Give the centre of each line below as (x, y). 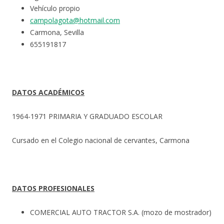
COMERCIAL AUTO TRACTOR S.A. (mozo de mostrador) (121, 212)
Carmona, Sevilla (57, 32)
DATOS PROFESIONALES (53, 188)
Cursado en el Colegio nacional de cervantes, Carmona (101, 140)
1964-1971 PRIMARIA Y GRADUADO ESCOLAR (87, 116)
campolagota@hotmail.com (75, 20)
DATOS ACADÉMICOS (48, 92)
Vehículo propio (55, 8)
